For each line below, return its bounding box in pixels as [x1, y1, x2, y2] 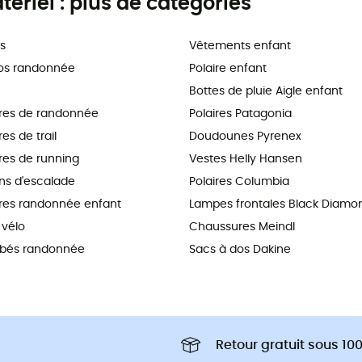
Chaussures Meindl [189, 221, 295, 233]
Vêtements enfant [189, 40, 291, 52]
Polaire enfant [189, 62, 267, 74]
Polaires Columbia [189, 175, 289, 187]
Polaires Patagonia [189, 107, 292, 120]
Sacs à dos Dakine [189, 243, 291, 255]
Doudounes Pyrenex [189, 130, 301, 142]
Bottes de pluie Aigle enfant [189, 85, 343, 97]
